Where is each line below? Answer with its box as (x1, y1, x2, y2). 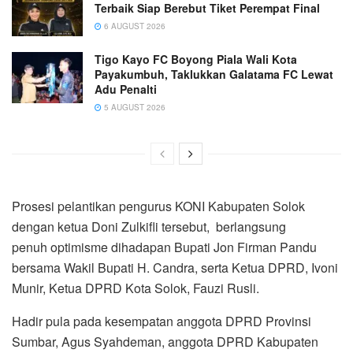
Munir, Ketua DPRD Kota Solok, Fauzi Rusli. (12, 279, 259, 298)
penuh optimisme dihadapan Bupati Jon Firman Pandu (12, 238, 317, 257)
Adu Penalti (95, 81, 157, 98)
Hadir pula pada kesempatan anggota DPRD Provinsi (12, 312, 311, 331)
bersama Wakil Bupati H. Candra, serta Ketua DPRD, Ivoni (12, 258, 338, 277)
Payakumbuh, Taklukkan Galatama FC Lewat (95, 66, 333, 83)
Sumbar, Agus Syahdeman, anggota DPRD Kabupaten (12, 333, 318, 351)
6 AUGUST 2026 (102, 20, 165, 32)
